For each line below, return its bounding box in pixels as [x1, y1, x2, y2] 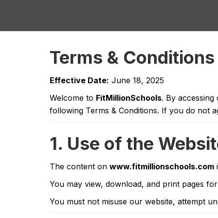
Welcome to [50, 93, 96, 103]
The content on [50, 162, 109, 171]
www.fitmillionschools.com [109, 162, 214, 171]
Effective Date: [50, 75, 109, 85]
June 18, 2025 [109, 75, 164, 85]
